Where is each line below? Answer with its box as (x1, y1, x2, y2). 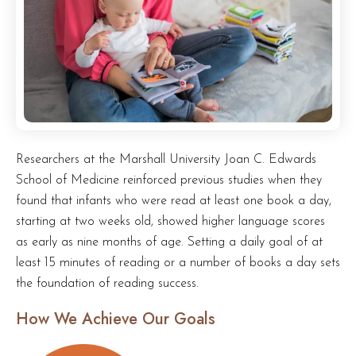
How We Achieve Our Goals (16, 308, 215, 331)
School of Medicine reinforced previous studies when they (16, 174, 322, 188)
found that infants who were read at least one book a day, (16, 195, 331, 208)
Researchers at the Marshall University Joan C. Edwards (16, 153, 316, 167)
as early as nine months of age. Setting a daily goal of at (16, 236, 323, 250)
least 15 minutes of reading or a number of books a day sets (16, 257, 340, 270)
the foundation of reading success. (16, 277, 199, 291)
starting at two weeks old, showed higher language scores (16, 215, 325, 229)
